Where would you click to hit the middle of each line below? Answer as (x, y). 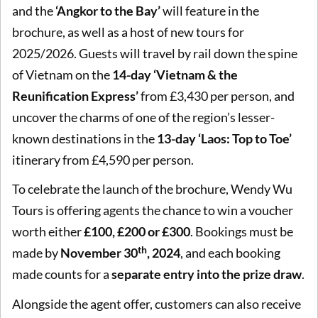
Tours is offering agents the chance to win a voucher (153, 210)
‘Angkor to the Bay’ (108, 10)
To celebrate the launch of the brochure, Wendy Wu (152, 189)
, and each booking (230, 253)
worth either (48, 232)
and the (34, 10)
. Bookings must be (242, 232)
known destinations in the (84, 138)
